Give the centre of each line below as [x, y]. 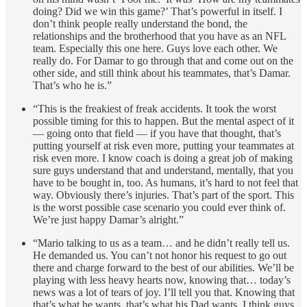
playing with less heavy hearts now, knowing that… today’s [162, 280]
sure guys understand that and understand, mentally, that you [163, 171]
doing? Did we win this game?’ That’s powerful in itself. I [158, 12]
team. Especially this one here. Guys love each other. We [155, 49]
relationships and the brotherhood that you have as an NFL [159, 36]
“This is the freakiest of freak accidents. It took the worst [155, 109]
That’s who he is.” [72, 86]
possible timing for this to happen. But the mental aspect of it [163, 121]
